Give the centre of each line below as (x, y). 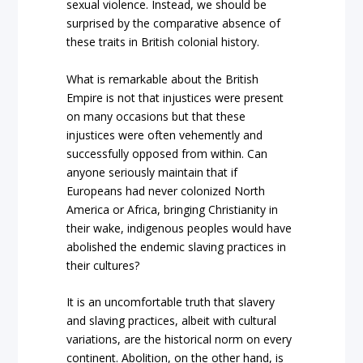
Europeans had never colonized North (166, 190)
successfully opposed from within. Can (167, 153)
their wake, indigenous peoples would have (179, 228)
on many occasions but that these (156, 116)
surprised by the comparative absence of (174, 23)
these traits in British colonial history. (163, 42)
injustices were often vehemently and (165, 135)
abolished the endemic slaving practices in (177, 246)
